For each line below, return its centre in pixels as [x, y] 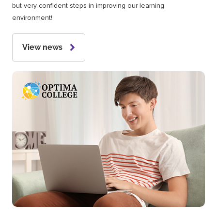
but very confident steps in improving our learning [88, 6]
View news [42, 47]
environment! [32, 18]
